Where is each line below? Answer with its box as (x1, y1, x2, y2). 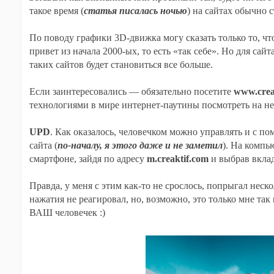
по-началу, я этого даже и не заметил (57, 140, 223, 150)
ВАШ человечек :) (29, 207, 105, 218)
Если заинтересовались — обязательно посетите (29, 86, 234, 97)
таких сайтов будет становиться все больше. (29, 59, 213, 70)
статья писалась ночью (83, 6, 187, 16)
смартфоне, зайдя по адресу (29, 154, 147, 164)
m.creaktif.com (146, 154, 209, 164)
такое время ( (29, 6, 84, 16)
